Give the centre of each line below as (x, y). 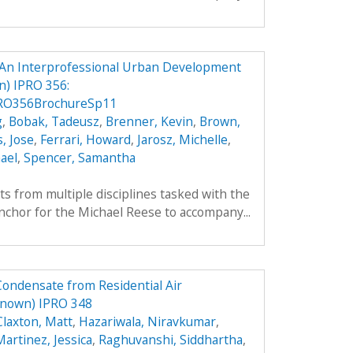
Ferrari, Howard (85, 139)
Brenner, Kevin (149, 121)
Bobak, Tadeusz (54, 121)
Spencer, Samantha (79, 157)
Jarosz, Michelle (182, 139)
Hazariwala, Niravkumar (147, 321)
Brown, (219, 121)
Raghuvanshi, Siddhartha (170, 339)
